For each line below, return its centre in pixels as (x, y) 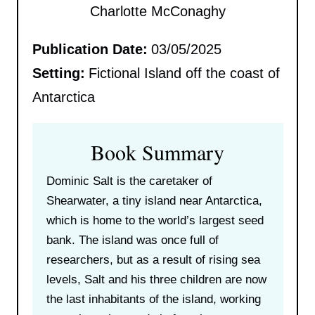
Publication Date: (90, 49)
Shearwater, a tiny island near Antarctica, (154, 200)
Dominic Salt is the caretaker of (129, 181)
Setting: (58, 73)
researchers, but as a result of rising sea (153, 259)
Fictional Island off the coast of (184, 73)
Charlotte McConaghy (157, 11)
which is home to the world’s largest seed (155, 220)
